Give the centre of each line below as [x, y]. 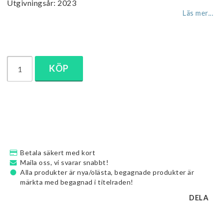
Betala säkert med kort [58, 152]
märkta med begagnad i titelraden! [77, 182]
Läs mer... [198, 13]
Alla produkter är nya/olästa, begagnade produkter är [107, 172]
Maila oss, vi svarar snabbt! [64, 162]
